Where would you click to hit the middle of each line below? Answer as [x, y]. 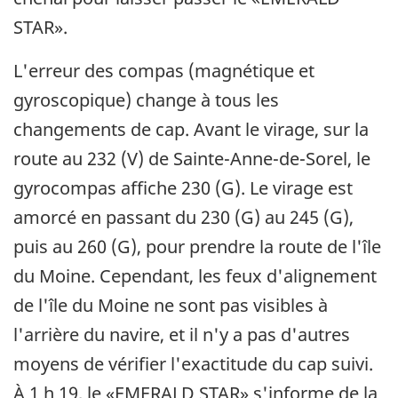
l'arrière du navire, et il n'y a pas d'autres [182, 334]
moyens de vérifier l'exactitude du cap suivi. [193, 363]
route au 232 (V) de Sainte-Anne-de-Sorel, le [192, 158]
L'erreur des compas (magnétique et [164, 70]
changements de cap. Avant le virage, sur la [191, 129]
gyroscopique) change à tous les [146, 99]
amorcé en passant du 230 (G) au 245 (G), [183, 217]
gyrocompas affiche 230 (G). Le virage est [183, 187]
